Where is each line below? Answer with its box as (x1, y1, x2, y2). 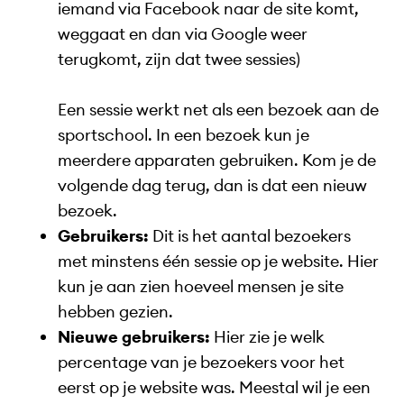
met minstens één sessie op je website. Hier (58, 251, 379, 272)
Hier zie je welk (210, 326, 325, 348)
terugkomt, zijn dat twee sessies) (58, 49, 300, 70)
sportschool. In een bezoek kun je (58, 124, 309, 146)
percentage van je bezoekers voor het (58, 352, 344, 373)
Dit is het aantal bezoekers (149, 225, 351, 247)
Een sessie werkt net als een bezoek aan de (58, 99, 379, 121)
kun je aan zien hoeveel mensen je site (58, 276, 344, 298)
